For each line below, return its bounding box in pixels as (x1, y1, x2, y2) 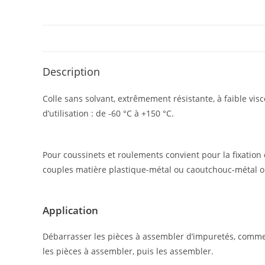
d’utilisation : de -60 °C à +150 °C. (43, 108, 174, 119)
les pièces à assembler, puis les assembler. (43, 245, 214, 257)
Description (43, 64, 100, 79)
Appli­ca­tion (43, 203, 98, 217)
